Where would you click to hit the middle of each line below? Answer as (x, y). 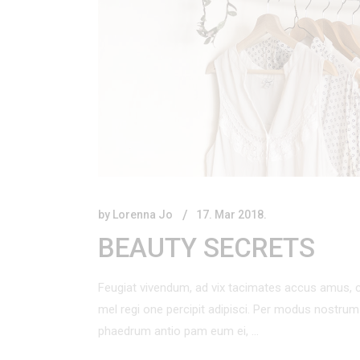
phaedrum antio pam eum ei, (175, 331)
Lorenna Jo (143, 215)
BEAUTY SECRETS (207, 248)
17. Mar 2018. (231, 215)
